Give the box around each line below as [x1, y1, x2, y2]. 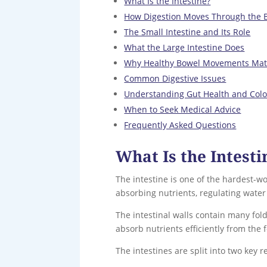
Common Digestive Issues [124, 72, 226, 84]
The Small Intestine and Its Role [124, 26, 251, 38]
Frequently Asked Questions [124, 119, 237, 131]
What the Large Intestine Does [124, 41, 245, 53]
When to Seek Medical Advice [124, 103, 241, 115]
